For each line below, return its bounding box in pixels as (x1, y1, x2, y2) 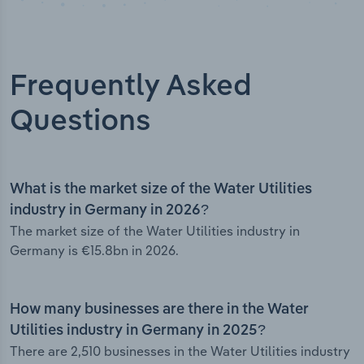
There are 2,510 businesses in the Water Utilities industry (10, 343, 350, 360)
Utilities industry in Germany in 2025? (10, 323, 266, 339)
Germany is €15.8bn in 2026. (10, 242, 179, 259)
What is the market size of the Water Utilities (10, 182, 312, 197)
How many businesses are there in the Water (10, 302, 309, 318)
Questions (10, 107, 151, 137)
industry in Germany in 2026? (10, 203, 209, 219)
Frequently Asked (10, 72, 252, 102)
